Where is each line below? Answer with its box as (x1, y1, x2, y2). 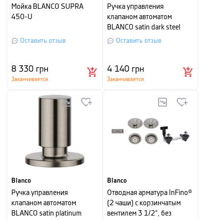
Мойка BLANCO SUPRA (11, 3, 83, 10)
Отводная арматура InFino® (107, 190, 192, 196)
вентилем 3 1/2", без (107, 210, 171, 217)
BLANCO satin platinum (11, 210, 82, 217)
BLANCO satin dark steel (107, 24, 180, 31)
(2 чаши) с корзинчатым (107, 200, 181, 207)
